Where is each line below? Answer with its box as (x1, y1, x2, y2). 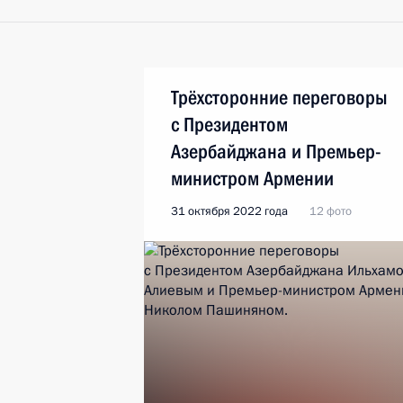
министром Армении (171, 167, 334, 190)
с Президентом (171, 113, 288, 136)
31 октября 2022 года (171, 203, 288, 219)
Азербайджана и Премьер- (171, 140, 381, 163)
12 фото (309, 203, 352, 219)
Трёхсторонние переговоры (171, 86, 388, 109)
